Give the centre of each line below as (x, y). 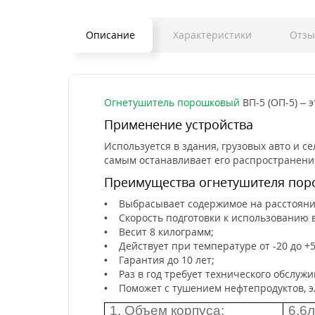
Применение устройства (179, 124)
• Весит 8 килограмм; (159, 232)
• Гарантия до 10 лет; (159, 260)
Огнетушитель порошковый (172, 102)
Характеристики (212, 35)
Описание (110, 35)
